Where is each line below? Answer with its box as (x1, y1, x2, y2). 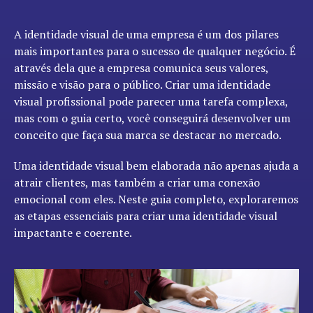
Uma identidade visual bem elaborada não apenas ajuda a (14, 158, 298, 173)
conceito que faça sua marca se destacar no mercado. (14, 127, 282, 143)
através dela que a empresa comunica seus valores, (14, 60, 268, 75)
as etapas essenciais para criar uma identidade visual (14, 208, 277, 224)
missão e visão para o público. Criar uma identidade (14, 77, 270, 92)
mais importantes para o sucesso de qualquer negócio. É (14, 43, 296, 59)
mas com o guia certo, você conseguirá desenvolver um (14, 110, 291, 126)
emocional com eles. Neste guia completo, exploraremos (14, 191, 298, 207)
